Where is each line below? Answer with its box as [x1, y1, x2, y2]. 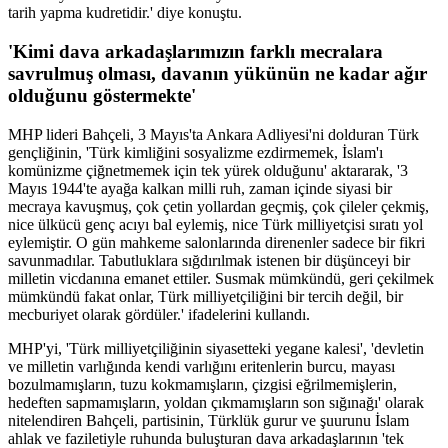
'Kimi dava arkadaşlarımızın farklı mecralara [8, 41, 383, 63]
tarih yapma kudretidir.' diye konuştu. [8, 4, 242, 22]
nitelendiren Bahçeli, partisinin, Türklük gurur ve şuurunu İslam [8, 411, 409, 429]
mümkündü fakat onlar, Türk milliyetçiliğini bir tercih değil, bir [8, 287, 403, 305]
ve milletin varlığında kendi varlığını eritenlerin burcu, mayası [8, 357, 395, 375]
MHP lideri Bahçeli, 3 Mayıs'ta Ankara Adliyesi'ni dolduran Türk [8, 125, 419, 143]
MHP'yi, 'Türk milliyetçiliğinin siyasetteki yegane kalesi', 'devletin [8, 339, 424, 357]
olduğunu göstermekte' [8, 85, 196, 107]
